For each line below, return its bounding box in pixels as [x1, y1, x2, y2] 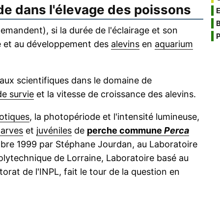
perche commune [87, 125, 164, 136]
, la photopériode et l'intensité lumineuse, [29, 111, 199, 122]
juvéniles [36, 125, 72, 136]
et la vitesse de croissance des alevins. [34, 89, 196, 100]
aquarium [155, 39, 193, 50]
